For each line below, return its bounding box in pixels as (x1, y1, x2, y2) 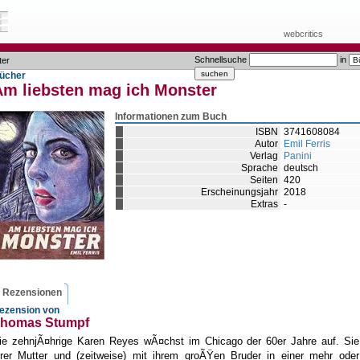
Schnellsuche (194, 55, 249, 64)
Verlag (250, 150, 278, 162)
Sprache (241, 162, 278, 174)
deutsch (284, 162, 318, 174)
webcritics (283, 29, 323, 39)
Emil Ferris (284, 138, 330, 149)
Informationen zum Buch (115, 111, 227, 122)
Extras (251, 198, 278, 210)
